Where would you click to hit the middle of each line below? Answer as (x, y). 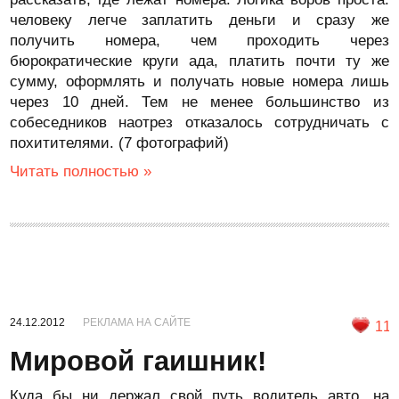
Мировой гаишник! (138, 361)
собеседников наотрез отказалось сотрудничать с (199, 122)
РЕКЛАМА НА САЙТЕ (137, 322)
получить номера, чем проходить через (199, 41)
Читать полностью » (81, 171)
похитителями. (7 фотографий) (120, 143)
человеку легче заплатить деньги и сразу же (199, 20)
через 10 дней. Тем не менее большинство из (199, 102)
